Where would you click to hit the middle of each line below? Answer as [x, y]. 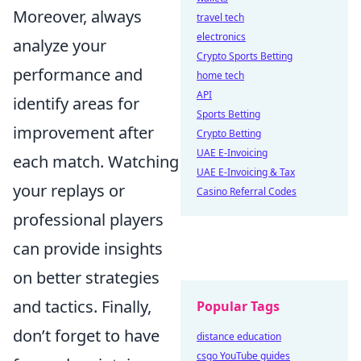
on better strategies [86, 277]
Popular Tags [238, 306]
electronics [221, 37]
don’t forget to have [86, 335]
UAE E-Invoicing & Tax [246, 172]
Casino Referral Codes [247, 191]
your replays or [69, 190]
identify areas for [76, 103]
